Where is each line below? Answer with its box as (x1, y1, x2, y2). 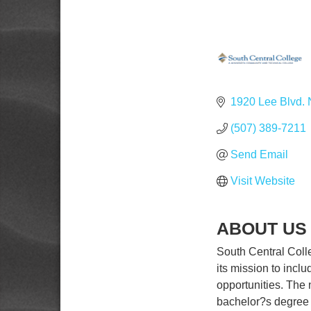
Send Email (230, 149, 288, 161)
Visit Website (230, 175, 295, 187)
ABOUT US (217, 219, 307, 239)
